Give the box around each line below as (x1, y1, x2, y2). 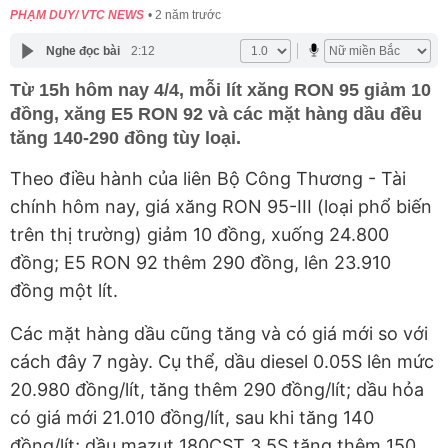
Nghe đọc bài (45, 43, 120, 58)
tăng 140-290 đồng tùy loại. (10, 128, 241, 149)
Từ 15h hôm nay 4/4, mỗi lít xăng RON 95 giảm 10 (10, 80, 431, 101)
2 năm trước (155, 8, 221, 23)
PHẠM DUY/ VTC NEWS (10, 8, 144, 23)
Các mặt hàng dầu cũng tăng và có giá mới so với (10, 323, 428, 345)
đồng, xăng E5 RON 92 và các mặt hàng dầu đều (10, 104, 422, 125)
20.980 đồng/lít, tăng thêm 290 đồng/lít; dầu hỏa (10, 379, 424, 401)
